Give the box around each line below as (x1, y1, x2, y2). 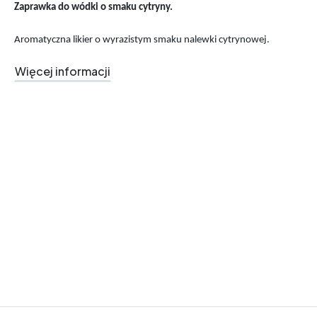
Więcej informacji (15, 63, 110, 79)
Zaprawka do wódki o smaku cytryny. (14, 1, 173, 13)
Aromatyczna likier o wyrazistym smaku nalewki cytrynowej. (14, 34, 270, 45)
